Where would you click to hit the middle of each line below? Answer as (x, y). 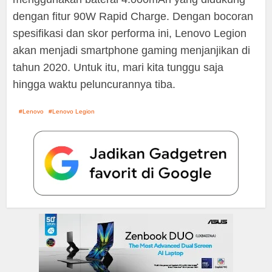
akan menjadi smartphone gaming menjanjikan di (132, 50)
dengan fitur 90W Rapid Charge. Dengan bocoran (133, 16)
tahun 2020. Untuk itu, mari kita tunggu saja (118, 67)
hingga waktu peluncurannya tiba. (94, 84)
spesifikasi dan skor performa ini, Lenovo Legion (130, 33)
